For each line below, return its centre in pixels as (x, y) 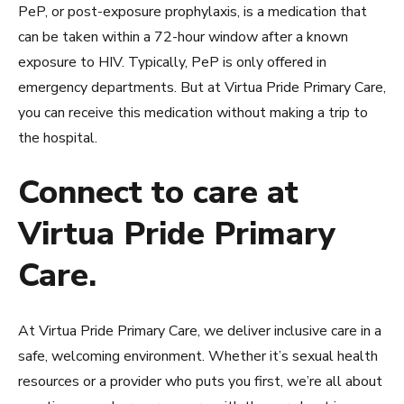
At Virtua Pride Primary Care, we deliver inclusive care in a (200, 331)
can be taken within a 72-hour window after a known (183, 37)
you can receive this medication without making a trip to (193, 112)
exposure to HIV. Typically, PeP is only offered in (172, 62)
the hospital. (58, 138)
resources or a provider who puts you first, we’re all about (200, 381)
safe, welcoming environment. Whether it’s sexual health (198, 356)
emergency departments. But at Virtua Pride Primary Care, (202, 87)
